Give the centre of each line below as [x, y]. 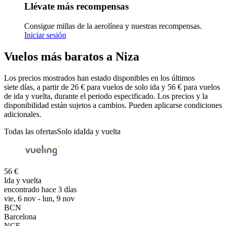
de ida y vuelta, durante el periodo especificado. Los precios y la [106, 96]
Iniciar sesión [45, 35]
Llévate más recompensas [76, 7]
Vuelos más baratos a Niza [72, 57]
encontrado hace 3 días [40, 189]
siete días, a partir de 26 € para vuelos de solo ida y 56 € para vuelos [112, 87]
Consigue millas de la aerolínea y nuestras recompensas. [113, 26]
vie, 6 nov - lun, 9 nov [39, 198]
